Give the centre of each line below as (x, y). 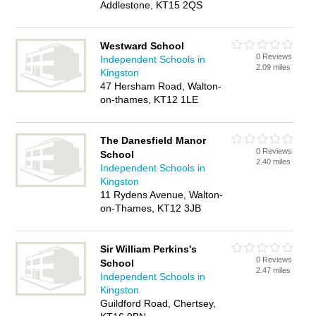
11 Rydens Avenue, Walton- (162, 195)
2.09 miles (274, 67)
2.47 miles (274, 270)
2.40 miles (274, 162)
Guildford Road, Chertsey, (158, 303)
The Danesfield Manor (153, 140)
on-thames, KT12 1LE (150, 99)
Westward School (142, 46)
